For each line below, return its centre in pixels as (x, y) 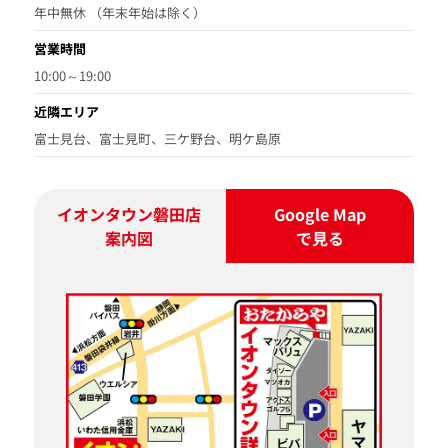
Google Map (320, 213)
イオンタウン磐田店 (128, 213)
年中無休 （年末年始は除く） (120, 12)
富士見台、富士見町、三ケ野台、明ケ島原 (157, 138)
